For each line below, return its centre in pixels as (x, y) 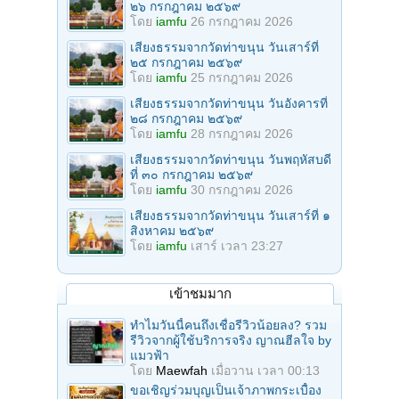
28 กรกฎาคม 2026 (242, 134)
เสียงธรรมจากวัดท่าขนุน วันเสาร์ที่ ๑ (230, 216)
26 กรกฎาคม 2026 (242, 22)
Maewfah (182, 371)
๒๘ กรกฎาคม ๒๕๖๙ (186, 119)
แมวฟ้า (150, 356)
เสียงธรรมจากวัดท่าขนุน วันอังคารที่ (229, 104)
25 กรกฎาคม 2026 (242, 78)
